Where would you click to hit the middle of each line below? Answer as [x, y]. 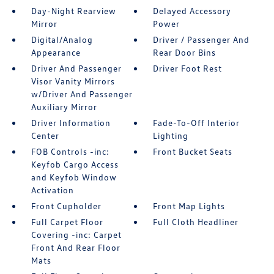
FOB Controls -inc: [70, 152]
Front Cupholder [66, 206]
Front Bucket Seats [193, 152]
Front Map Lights [189, 206]
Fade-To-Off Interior [197, 123]
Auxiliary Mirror [64, 107]
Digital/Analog [62, 40]
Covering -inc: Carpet [76, 235]
